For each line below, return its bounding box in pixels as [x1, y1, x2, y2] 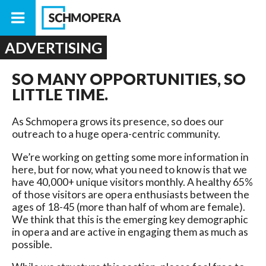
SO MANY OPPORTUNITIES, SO [12, 69, 246, 88]
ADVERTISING [4, 39, 103, 56]
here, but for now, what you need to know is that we [12, 163, 247, 176]
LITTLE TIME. [12, 85, 108, 104]
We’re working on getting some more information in [12, 150, 249, 163]
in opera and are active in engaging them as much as [12, 225, 248, 238]
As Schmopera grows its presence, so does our [12, 115, 224, 128]
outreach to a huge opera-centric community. [12, 127, 220, 140]
